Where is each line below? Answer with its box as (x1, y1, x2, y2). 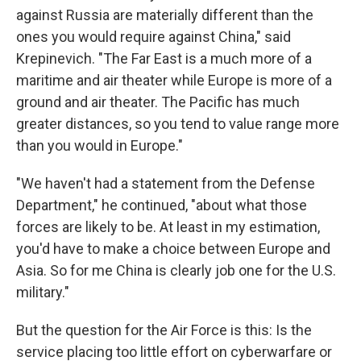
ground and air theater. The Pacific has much (16, 93, 300, 111)
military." (16, 284, 69, 301)
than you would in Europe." (16, 137, 183, 155)
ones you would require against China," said (16, 28, 291, 46)
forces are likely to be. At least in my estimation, (16, 218, 320, 236)
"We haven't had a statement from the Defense (16, 175, 315, 193)
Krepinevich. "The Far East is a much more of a (16, 50, 312, 68)
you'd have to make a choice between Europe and (16, 240, 330, 258)
